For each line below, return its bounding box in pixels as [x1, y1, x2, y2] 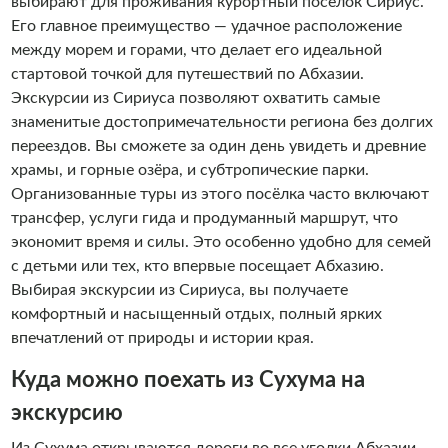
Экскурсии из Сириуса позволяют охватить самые [10, 90, 380, 106]
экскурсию [10, 402, 123, 424]
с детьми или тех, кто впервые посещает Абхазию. [10, 258, 384, 274]
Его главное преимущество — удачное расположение [10, 18, 402, 34]
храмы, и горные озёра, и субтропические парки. [10, 162, 369, 178]
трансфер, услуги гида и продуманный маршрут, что [10, 210, 398, 226]
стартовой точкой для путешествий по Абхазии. [10, 66, 364, 82]
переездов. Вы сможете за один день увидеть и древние [10, 138, 426, 154]
